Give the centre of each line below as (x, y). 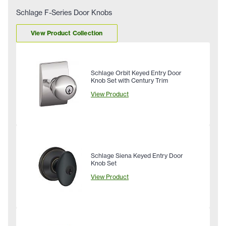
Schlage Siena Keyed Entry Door (137, 156)
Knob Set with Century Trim (129, 81)
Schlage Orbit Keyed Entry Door (136, 73)
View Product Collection (67, 33)
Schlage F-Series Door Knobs (64, 12)
